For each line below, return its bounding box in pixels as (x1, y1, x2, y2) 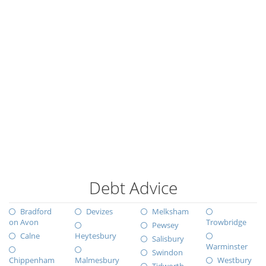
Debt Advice (88, 176, 178, 199)
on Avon (9, 217, 39, 227)
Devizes (85, 206, 113, 217)
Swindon (151, 247, 183, 258)
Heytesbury (74, 230, 116, 241)
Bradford (20, 206, 52, 217)
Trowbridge (206, 217, 247, 227)
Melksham (151, 206, 189, 217)
